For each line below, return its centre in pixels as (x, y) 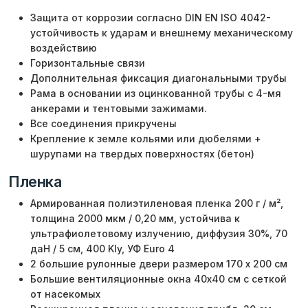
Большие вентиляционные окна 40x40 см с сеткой (158, 278)
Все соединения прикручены (103, 123)
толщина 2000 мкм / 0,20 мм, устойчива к (135, 218)
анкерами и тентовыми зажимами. (119, 108)
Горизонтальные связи (88, 63)
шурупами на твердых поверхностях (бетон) (142, 153)
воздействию (64, 47)
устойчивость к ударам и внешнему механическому (162, 32)
